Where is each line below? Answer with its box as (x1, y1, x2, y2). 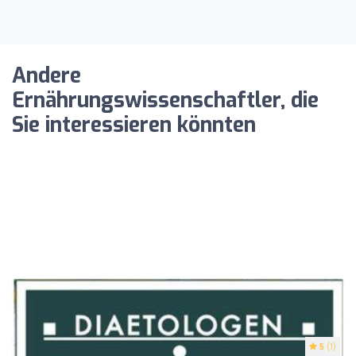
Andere (12, 62, 81, 90)
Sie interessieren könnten (12, 111, 256, 139)
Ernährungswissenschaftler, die (12, 87, 319, 114)
